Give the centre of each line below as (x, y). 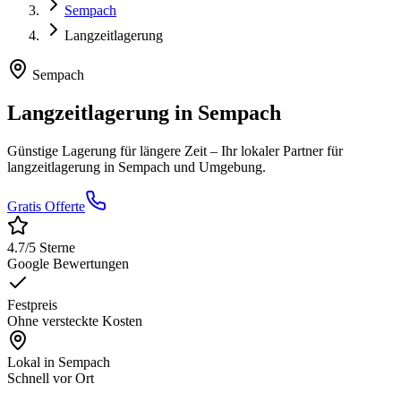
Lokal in (33, 363)
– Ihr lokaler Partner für (275, 151)
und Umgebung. (218, 167)
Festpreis (32, 305)
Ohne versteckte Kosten (75, 321)
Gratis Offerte (46, 207)
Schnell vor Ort (51, 379)
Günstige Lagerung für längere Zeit (107, 151)
